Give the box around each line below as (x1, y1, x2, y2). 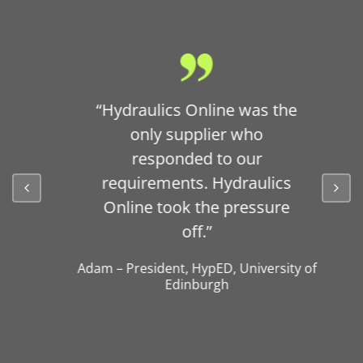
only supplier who (115, 123, 248, 146)
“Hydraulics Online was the (81, 99, 282, 122)
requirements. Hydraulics (87, 172, 276, 194)
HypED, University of (176, 259, 301, 278)
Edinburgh (149, 275, 214, 294)
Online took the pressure (88, 196, 275, 219)
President (110, 259, 170, 278)
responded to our (116, 147, 247, 170)
